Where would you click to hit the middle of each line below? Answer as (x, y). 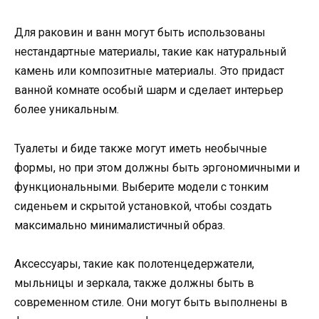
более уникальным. (67, 110)
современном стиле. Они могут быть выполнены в (151, 302)
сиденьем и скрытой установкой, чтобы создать (143, 206)
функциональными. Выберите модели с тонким (141, 187)
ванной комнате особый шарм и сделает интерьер (149, 90)
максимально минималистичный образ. (120, 225)
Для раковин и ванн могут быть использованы (140, 33)
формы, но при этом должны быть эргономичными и (157, 167)
